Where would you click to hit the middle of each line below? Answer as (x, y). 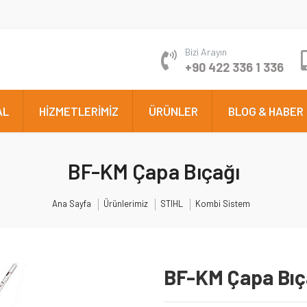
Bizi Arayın (206, 52)
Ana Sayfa (72, 204)
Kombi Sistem (223, 204)
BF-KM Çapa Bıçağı (153, 171)
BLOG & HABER (266, 111)
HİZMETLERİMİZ (79, 111)
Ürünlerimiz (126, 204)
